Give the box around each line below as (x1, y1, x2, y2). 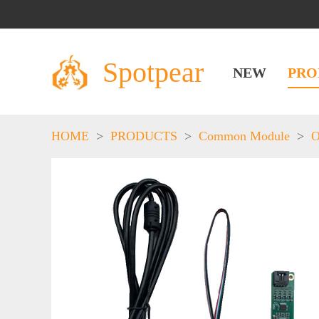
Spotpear (103, 56, 204, 88)
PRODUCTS (110, 129, 177, 143)
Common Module (199, 129, 290, 143)
